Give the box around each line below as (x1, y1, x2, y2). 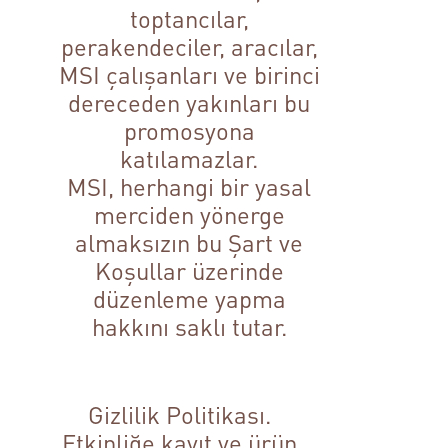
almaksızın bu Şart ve (75, 227, 304, 259)
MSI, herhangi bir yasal (67, 171, 312, 203)
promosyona (123, 115, 255, 147)
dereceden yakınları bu (68, 87, 311, 119)
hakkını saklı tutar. (91, 311, 287, 343)
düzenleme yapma (92, 283, 286, 315)
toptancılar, (129, 3, 249, 35)
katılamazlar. (120, 143, 259, 175)
